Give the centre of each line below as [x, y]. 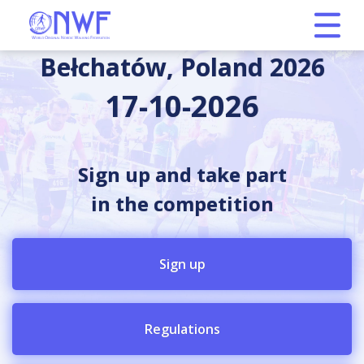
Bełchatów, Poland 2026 [182, 67]
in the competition [182, 204]
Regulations [182, 329]
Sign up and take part [182, 174]
